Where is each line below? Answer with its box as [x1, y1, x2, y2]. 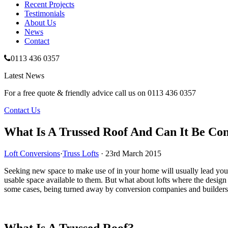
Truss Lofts [63, 149, 99, 158]
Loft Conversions [4, 149, 60, 158]
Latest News [4, 71, 44, 80]
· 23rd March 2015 [99, 149, 161, 158]
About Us [24, 18, 56, 27]
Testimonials [24, 9, 65, 18]
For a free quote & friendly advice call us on [4, 89, 148, 97]
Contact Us [4, 106, 40, 115]
